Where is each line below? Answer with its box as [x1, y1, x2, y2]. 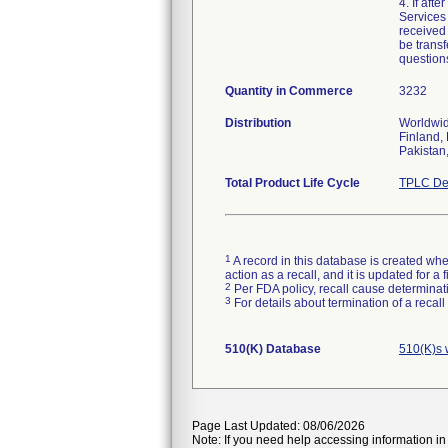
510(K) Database [225, 342, 321, 356]
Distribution [225, 116, 291, 130]
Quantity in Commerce [225, 84, 353, 98]
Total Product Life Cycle [225, 176, 360, 190]
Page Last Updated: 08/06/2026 [192, 419, 365, 433]
